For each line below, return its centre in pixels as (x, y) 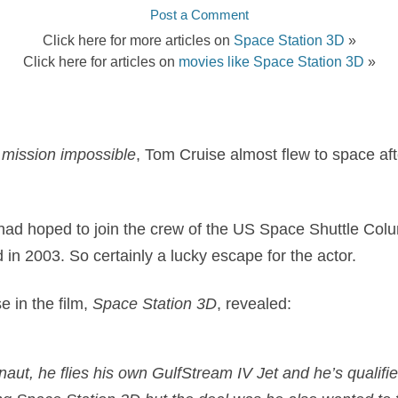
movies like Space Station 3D (271, 61)
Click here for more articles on (138, 40)
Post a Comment (199, 14)
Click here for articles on (100, 61)
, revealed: (254, 303)
